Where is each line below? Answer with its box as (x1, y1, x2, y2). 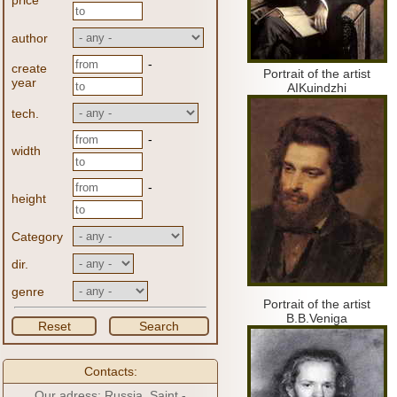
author (12, 31, 48, 45)
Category (12, 230, 63, 244)
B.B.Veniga (286, 311, 347, 325)
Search (139, 319, 179, 333)
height (12, 191, 46, 206)
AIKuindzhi (287, 81, 346, 95)
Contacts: (83, 364, 137, 378)
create (12, 61, 47, 75)
